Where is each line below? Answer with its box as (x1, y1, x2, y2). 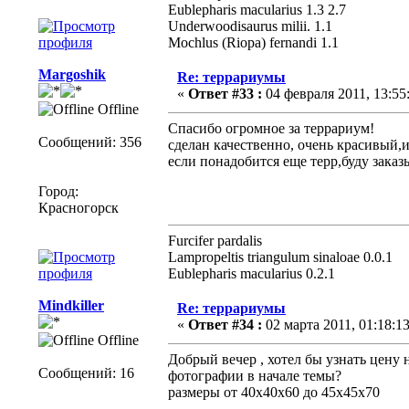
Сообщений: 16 (38, 365, 134, 382)
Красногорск (38, 200, 119, 216)
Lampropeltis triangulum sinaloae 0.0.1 (168, 249, 393, 266)
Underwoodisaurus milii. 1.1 (168, 18, 332, 35)
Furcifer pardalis (168, 233, 262, 249)
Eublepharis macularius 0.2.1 (168, 266, 335, 282)
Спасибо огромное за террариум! (168, 121, 374, 137)
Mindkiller (38, 298, 104, 314)
